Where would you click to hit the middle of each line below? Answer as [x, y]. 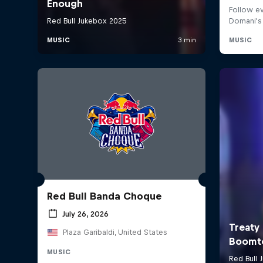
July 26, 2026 [85, 214]
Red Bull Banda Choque [104, 196]
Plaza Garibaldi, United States [114, 232]
